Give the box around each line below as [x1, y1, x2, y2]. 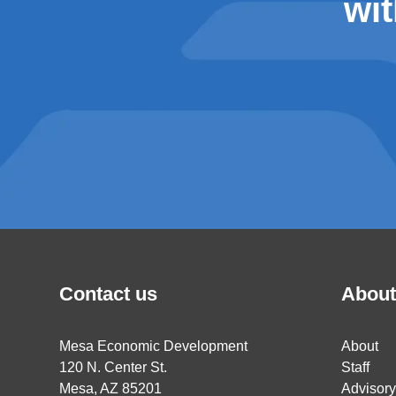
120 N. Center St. [59, 360, 177, 376]
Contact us [59, 283, 158, 306]
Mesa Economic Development [59, 339, 248, 354]
